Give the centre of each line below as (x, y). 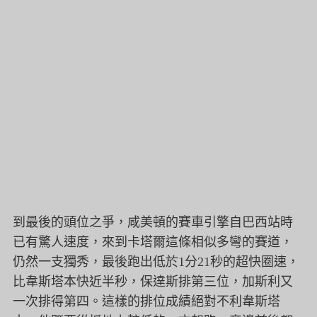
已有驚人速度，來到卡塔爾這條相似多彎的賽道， (153, 242)
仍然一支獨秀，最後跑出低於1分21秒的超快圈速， (156, 262)
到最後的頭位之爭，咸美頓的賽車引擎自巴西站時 (153, 223)
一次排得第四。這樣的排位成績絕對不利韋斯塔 (146, 302)
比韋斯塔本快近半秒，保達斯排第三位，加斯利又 (153, 282)
